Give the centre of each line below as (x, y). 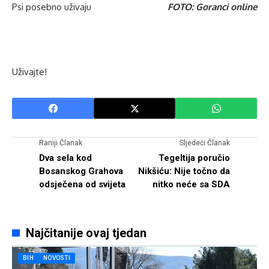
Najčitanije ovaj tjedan (86, 233)
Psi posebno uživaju (52, 7)
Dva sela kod (65, 158)
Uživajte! (29, 72)
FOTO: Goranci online (212, 7)
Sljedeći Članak (205, 143)
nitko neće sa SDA (191, 184)
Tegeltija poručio (194, 158)
